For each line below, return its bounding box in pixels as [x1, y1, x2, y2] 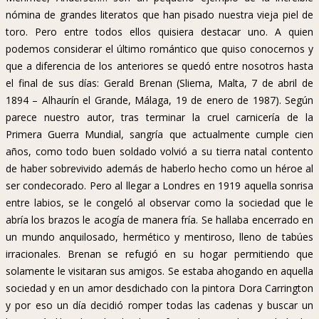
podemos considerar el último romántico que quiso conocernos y [6, 42, 313, 56]
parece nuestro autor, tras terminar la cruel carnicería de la [6, 110, 313, 125]
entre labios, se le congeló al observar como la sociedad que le [6, 196, 313, 210]
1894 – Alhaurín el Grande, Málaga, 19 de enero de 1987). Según [6, 93, 313, 108]
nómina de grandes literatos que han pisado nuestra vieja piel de [6, 8, 313, 22]
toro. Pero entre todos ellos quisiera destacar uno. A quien [6, 25, 313, 39]
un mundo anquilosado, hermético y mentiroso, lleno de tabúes [6, 230, 313, 244]
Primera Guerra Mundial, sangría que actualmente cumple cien [6, 127, 313, 142]
